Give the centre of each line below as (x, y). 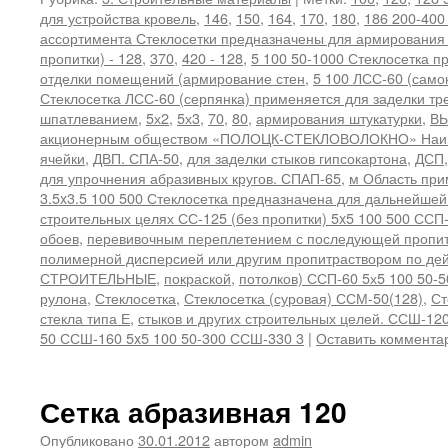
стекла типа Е (85, 317)
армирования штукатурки (339, 117)
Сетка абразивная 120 (193, 411)
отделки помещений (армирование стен (172, 77)
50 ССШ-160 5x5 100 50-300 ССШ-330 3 (172, 337)
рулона (63, 297)
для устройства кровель (118, 17)
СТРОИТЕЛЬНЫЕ (98, 277)
